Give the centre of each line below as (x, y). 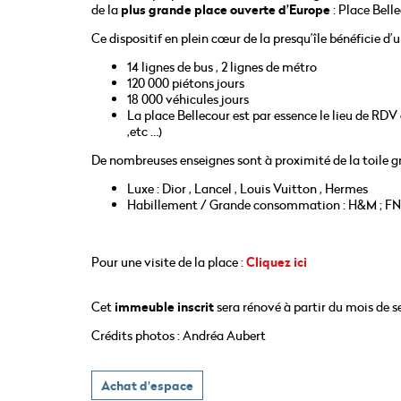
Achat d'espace (147, 385)
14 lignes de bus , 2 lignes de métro (222, 66)
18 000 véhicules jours (188, 98)
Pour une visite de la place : (169, 261)
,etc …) (145, 131)
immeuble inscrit (163, 307)
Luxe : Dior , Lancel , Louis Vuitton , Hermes (247, 188)
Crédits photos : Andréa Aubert (180, 335)
